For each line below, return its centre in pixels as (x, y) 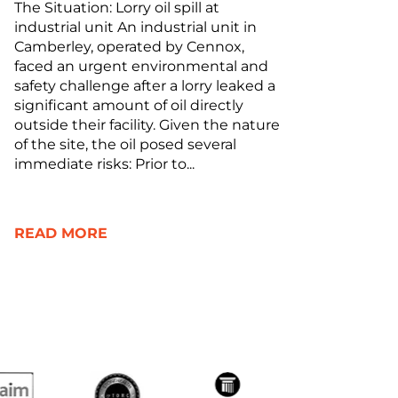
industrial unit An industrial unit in (136, 27)
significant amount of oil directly (129, 105)
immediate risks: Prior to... (105, 163)
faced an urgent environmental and (142, 66)
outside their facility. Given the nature (147, 124)
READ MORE (61, 233)
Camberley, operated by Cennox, (130, 46)
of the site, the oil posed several (126, 144)
